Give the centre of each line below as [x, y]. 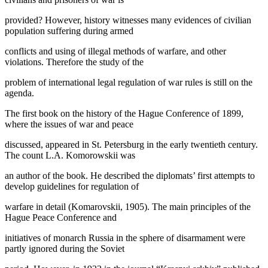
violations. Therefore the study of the [74, 62]
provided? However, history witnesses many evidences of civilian [128, 20]
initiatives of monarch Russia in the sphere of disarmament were [125, 237]
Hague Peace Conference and [61, 217]
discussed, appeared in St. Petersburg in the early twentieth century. [131, 144]
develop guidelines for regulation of [72, 186]
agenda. [19, 93]
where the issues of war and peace [69, 124]
